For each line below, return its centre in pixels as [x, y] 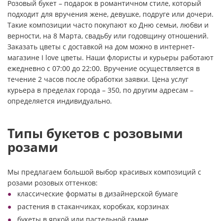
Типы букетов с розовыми [95, 133]
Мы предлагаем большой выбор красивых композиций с [104, 172]
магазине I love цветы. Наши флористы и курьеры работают [110, 57]
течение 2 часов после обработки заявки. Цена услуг [98, 79]
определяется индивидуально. [60, 101]
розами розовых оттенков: [53, 183]
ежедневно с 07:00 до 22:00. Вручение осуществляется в [104, 68]
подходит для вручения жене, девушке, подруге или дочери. [110, 14]
